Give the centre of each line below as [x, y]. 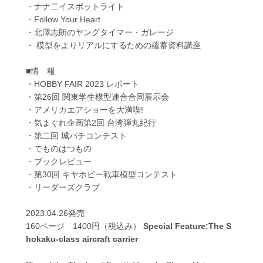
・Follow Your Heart [63, 20]
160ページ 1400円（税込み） [84, 226]
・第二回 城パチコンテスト [76, 136]
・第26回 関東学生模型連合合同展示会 [97, 97]
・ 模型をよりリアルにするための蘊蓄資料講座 [113, 45]
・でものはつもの [58, 149]
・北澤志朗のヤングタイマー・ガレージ [100, 33]
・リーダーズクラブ [63, 188]
